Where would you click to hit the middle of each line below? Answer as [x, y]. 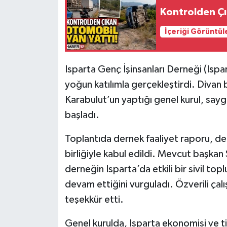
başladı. [82, 115]
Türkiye [43, 75]
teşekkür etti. [94, 199]
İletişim [43, 127]
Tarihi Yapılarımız [63, 24]
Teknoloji [46, 49]
